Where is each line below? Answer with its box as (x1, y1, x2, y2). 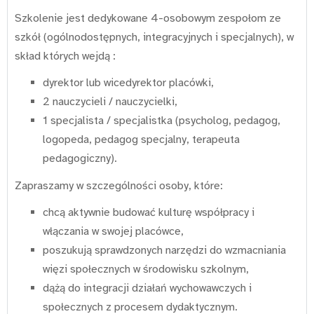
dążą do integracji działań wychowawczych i (43, 281, 252, 296)
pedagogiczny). (43, 151, 117, 166)
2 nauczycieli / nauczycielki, (43, 95, 177, 109)
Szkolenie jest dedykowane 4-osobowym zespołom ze (15, 11, 281, 25)
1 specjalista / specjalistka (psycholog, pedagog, (43, 114, 280, 128)
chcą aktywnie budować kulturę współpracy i (43, 205, 254, 220)
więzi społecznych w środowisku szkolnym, (43, 262, 249, 277)
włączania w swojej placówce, (43, 224, 184, 239)
